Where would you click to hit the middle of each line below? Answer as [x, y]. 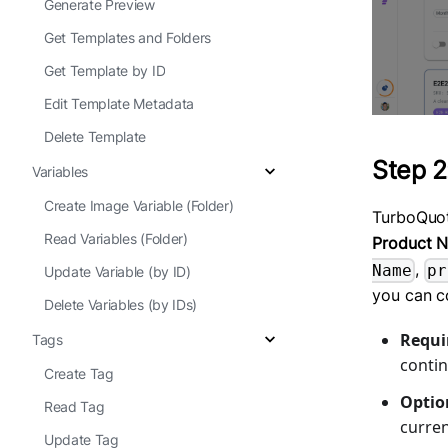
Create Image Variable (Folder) [139, 205]
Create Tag [79, 373]
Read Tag [74, 406]
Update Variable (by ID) [117, 271]
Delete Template [95, 136]
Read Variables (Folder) [116, 238]
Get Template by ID [105, 70]
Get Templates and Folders [127, 37]
